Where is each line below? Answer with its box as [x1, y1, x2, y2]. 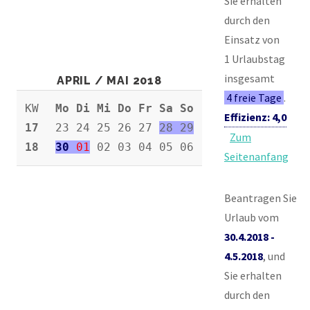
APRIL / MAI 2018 [57, 74, 162, 88]
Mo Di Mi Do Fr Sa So [55, 102, 194, 116]
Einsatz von [224, 33, 280, 47]
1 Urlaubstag [224, 52, 285, 66]
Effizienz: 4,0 [224, 110, 286, 125]
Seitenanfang [224, 149, 289, 164]
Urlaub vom [224, 210, 279, 225]
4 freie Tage [226, 91, 282, 105]
